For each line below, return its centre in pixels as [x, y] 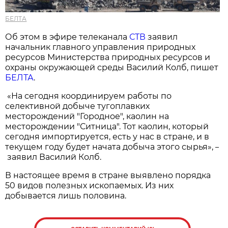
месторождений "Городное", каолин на [87, 116]
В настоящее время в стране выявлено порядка [108, 175]
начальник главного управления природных [101, 47]
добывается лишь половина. [66, 195]
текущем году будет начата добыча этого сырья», [110, 147]
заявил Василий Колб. [53, 157]
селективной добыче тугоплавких [78, 106]
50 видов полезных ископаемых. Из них [90, 185]
